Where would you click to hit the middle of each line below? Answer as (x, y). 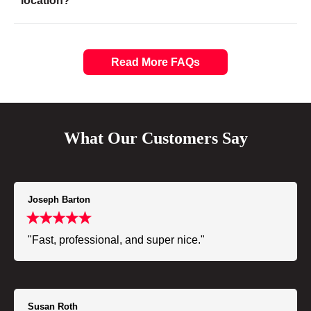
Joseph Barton (59, 200)
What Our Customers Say (155, 138)
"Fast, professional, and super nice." (116, 240)
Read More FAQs (155, 62)
